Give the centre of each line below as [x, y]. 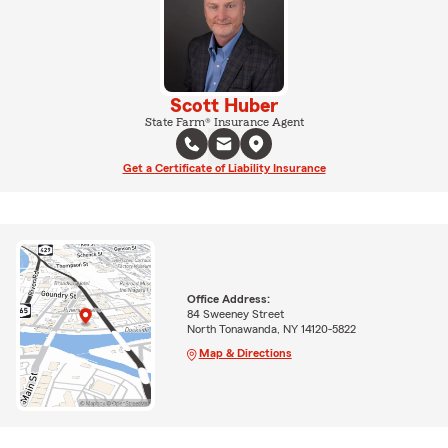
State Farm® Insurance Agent [224, 122]
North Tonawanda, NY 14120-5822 [271, 328]
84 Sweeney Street [235, 313]
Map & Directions [245, 352]
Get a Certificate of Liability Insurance [224, 168]
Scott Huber [224, 106]
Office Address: [228, 298]
